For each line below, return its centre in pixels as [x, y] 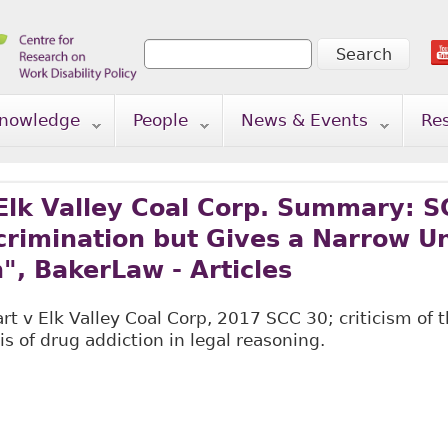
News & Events [304, 120]
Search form [213, 71]
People [160, 120]
